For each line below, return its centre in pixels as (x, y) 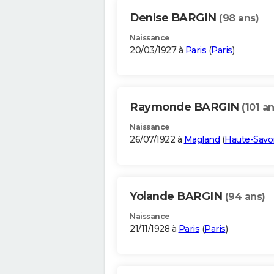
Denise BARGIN (174, 18)
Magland (202, 140)
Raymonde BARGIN (186, 107)
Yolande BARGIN (177, 197)
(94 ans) (245, 197)
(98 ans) (239, 18)
